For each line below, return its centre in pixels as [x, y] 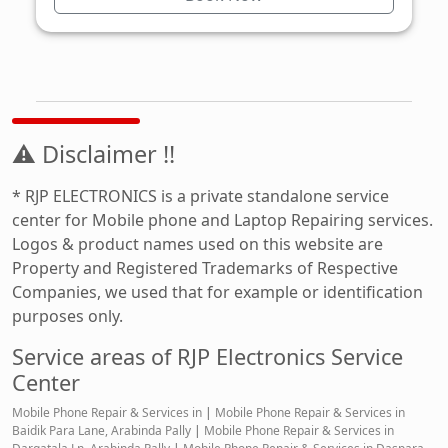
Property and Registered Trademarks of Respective [205, 267]
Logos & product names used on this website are [197, 243]
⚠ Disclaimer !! [93, 153]
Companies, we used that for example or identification [217, 291]
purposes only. [67, 315]
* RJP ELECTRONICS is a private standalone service [200, 195]
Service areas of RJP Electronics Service [207, 356]
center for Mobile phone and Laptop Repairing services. [222, 219]
